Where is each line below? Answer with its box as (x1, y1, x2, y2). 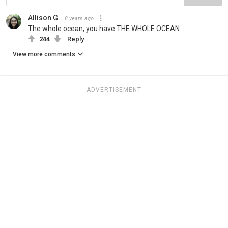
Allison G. (28, 13, 60, 22)
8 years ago (65, 15, 94, 22)
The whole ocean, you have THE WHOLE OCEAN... (28, 24, 184, 33)
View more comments (13, 50, 75, 58)
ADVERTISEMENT (87, 85, 141, 93)
